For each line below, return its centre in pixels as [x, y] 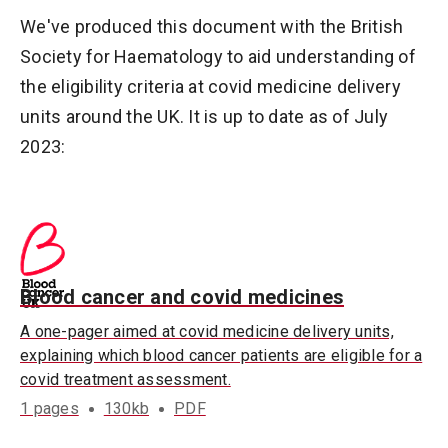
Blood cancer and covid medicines [182, 297]
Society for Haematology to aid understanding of [218, 56]
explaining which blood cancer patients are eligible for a [221, 355]
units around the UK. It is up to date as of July [204, 116]
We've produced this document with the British [212, 26]
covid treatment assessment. [125, 379]
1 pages [49, 408]
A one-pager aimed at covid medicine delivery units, [207, 331]
